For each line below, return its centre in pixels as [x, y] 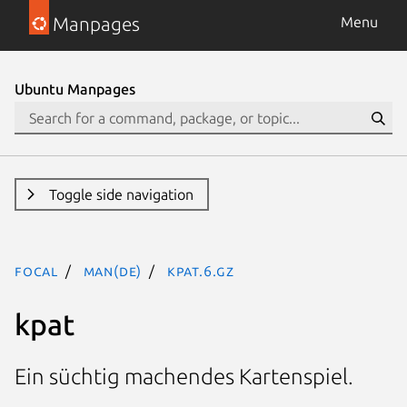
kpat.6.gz [201, 271]
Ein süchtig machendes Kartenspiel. [184, 377]
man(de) [113, 271]
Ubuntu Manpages [75, 89]
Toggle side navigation [121, 194]
